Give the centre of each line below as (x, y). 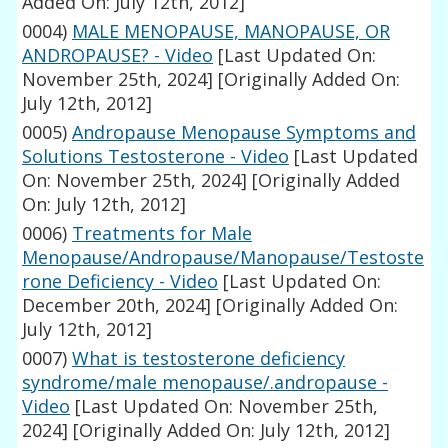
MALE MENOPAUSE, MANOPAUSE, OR (231, 31)
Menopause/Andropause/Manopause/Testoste (223, 257)
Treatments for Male (162, 233)
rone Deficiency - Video (120, 281)
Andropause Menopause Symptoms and (244, 132)
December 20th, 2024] (117, 305)
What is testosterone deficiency (209, 358)
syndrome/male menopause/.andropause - (205, 382)
